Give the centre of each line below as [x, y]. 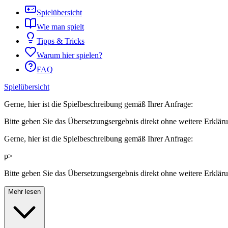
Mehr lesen [24, 192]
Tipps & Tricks [61, 41]
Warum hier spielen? [69, 55]
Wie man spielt [60, 27]
